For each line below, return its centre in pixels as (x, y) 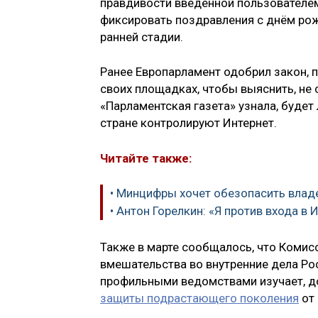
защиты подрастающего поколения (199, 298)
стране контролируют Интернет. (188, 123)
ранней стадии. (142, 37)
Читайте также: (146, 158)
